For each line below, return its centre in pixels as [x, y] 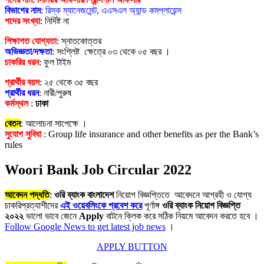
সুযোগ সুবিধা [23, 134]
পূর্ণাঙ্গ [152, 205]
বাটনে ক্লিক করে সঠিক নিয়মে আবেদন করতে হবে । [181, 216]
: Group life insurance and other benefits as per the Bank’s [150, 134]
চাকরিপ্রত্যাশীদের [32, 205]
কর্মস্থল [18, 103]
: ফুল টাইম [55, 62]
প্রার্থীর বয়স [22, 82]
